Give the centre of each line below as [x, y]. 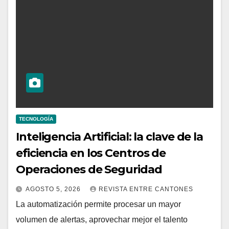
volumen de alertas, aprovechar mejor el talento [102, 219]
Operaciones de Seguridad [89, 169]
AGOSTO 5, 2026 [54, 189]
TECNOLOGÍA [36, 119]
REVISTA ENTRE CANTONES [146, 189]
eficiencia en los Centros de [91, 153]
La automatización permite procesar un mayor [98, 204]
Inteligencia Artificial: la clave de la [110, 136]
